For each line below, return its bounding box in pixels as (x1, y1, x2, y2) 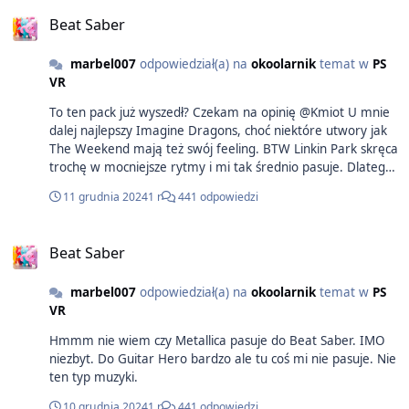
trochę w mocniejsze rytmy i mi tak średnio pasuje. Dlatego (49, 159, 393, 176)
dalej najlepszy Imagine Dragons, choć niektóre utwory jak (49, 122, 387, 140)
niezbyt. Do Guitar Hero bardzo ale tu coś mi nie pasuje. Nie (49, 351, 396, 368)
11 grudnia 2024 (63, 188, 148, 204)
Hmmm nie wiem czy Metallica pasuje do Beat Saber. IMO (49, 332, 385, 350)
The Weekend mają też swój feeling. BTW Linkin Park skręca (49, 141, 398, 158)
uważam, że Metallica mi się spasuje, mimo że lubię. (49, 177, 350, 194)
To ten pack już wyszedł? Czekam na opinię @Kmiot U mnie (49, 104, 348, 121)
